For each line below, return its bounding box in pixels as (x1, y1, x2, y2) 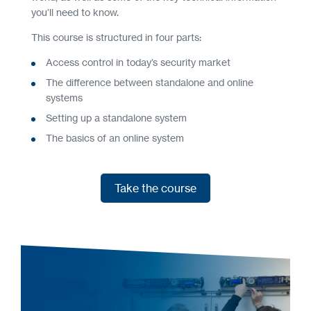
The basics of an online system (46, 132, 184, 144)
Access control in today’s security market (46, 56, 230, 69)
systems (46, 92, 83, 104)
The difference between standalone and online (46, 76, 253, 89)
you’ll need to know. (31, 6, 119, 19)
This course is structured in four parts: (31, 31, 201, 44)
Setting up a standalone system (46, 112, 187, 124)
